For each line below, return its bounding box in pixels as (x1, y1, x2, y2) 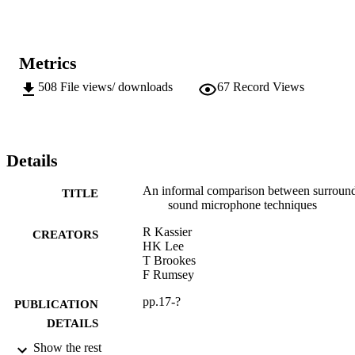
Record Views (233, 79, 304, 94)
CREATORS (32, 227, 98, 241)
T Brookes (143, 253, 196, 267)
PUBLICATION (14, 297, 98, 311)
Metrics (19, 52, 77, 73)
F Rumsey (143, 267, 194, 281)
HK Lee (143, 239, 184, 253)
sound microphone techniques (168, 197, 317, 212)
